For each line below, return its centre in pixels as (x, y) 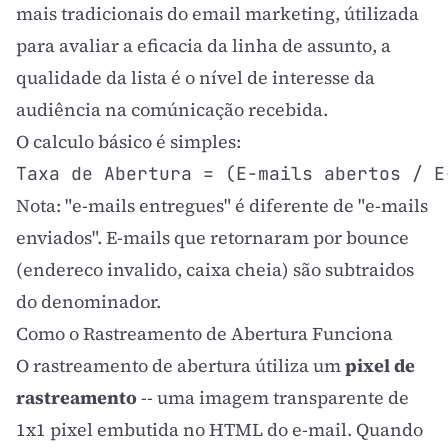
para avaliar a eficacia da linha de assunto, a (203, 45)
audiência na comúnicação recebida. (172, 109)
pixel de (380, 365)
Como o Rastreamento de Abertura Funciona (204, 333)
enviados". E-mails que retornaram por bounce (212, 237)
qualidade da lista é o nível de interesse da (195, 77)
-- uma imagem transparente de (273, 397)
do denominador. (88, 301)
